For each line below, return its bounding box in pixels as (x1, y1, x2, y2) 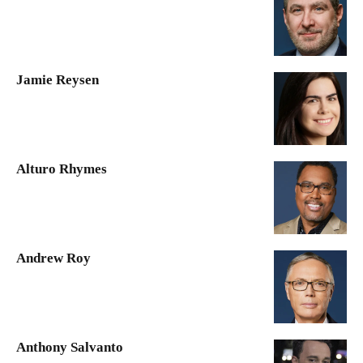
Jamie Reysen (16, 72, 99, 88)
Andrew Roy (16, 250, 91, 267)
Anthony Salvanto (16, 340, 123, 356)
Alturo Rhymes (16, 161, 107, 177)
